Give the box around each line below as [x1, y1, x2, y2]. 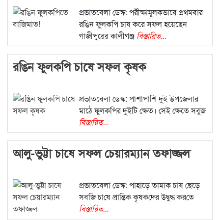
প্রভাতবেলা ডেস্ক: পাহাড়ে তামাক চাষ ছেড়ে [79, 179, 200, 191]
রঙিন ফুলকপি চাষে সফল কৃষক [13, 58, 146, 75]
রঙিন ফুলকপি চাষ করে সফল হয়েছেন [79, 18, 187, 30]
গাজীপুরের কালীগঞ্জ [79, 30, 137, 42]
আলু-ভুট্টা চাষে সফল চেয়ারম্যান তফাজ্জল [13, 144, 190, 162]
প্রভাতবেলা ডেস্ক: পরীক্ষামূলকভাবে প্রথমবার [79, 6, 203, 18]
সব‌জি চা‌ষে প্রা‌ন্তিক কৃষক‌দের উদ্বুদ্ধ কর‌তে [79, 191, 194, 203]
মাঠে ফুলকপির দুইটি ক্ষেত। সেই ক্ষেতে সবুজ [79, 105, 206, 116]
